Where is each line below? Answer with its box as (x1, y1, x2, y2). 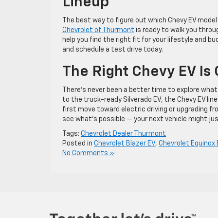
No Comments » (62, 149, 114, 157)
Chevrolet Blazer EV (94, 140, 155, 147)
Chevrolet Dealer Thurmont (81, 130, 166, 137)
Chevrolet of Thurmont (62, 26, 134, 34)
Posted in (62, 140, 94, 147)
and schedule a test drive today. (62, 46, 163, 53)
